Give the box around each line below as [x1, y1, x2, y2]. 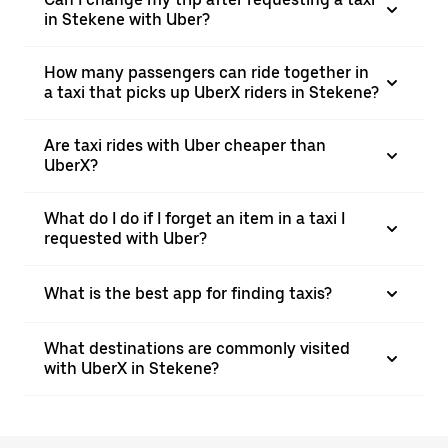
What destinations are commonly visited [44, 339, 350, 358]
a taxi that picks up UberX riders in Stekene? [44, 83, 379, 102]
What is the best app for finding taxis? [44, 284, 332, 303]
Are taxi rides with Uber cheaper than [44, 136, 326, 155]
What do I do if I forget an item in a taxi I [44, 209, 345, 228]
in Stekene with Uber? [44, 10, 210, 29]
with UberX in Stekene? [44, 359, 219, 378]
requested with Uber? [44, 229, 207, 248]
